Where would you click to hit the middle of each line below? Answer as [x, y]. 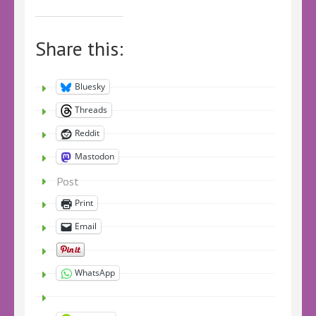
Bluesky [90, 87]
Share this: [79, 48]
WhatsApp [95, 273]
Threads [91, 110]
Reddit [87, 133]
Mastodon [95, 157]
